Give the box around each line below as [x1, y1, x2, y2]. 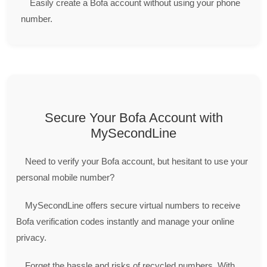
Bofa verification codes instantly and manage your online [16, 216, 234, 226]
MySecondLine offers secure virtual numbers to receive [25, 200, 240, 210]
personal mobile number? [16, 172, 114, 182]
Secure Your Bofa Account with [44, 110, 223, 125]
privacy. [16, 232, 46, 243]
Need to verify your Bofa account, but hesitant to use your [25, 156, 248, 166]
